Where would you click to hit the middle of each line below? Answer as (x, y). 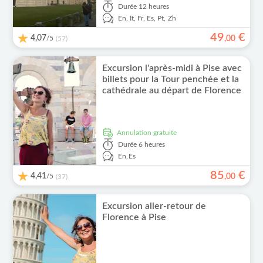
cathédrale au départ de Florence (171, 90)
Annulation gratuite (149, 133)
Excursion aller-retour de (154, 206)
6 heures (151, 144)
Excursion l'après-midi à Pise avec (172, 68)
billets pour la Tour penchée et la (170, 79)
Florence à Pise (134, 217)
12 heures (154, 6)
